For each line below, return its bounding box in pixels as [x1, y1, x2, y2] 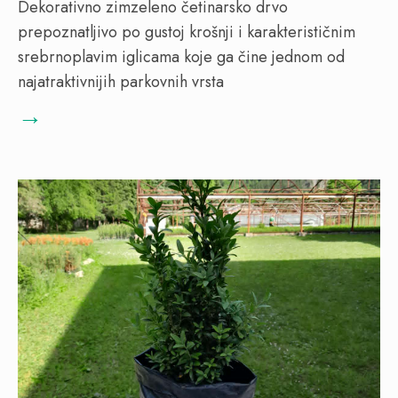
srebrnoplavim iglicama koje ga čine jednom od [18, 44, 345, 68]
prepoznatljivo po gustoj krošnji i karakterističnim [18, 20, 355, 44]
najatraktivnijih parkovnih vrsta [18, 69, 224, 93]
